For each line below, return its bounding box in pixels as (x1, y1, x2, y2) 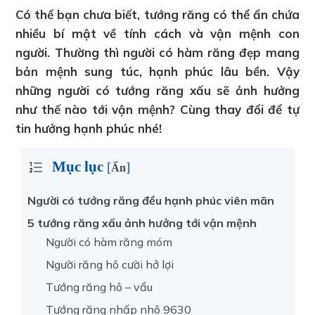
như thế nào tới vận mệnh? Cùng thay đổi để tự (15, 102, 300, 117)
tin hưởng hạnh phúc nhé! (15, 121, 162, 136)
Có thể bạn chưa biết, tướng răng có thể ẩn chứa (15, 7, 300, 22)
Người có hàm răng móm (45, 235, 172, 249)
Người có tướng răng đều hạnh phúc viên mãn (27, 193, 274, 207)
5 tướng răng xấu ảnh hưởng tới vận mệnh (27, 216, 257, 230)
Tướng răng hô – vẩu (45, 280, 153, 294)
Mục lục (52, 158, 103, 175)
